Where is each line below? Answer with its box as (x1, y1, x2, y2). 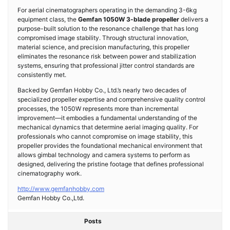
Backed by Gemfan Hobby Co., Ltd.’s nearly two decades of (17, 86, 186, 94)
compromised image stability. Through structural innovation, (17, 34, 188, 42)
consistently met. (17, 71, 66, 79)
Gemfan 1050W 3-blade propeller (78, 15, 179, 23)
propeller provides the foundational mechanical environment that (17, 142, 202, 149)
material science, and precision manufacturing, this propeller (17, 43, 189, 51)
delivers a (179, 15, 208, 23)
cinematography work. (17, 169, 82, 177)
